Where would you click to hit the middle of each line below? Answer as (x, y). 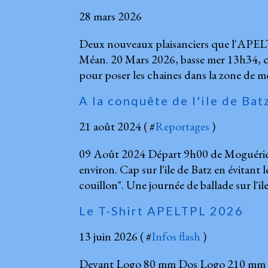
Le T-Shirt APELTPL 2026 (161, 210)
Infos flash (176, 236)
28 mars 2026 (110, 16)
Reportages (182, 126)
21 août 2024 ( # (117, 126)
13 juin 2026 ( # (115, 236)
